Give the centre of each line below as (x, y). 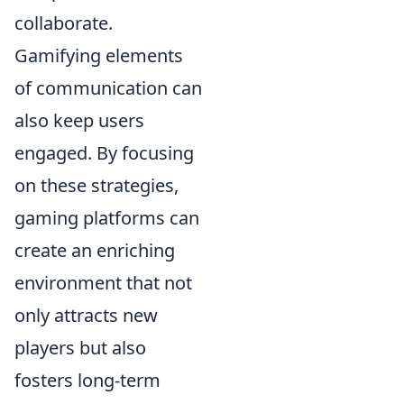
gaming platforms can (107, 218)
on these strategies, (96, 185)
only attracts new (86, 315)
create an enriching (95, 250)
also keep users (79, 120)
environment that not (103, 283)
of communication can (108, 88)
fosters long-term (87, 380)
